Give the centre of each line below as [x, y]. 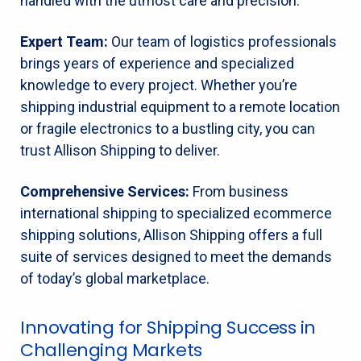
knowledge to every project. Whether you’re [159, 85]
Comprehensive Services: [105, 191]
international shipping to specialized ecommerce [176, 213]
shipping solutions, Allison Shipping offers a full [171, 234]
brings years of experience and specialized [157, 63]
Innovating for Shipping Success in [168, 327]
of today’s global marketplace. [115, 278]
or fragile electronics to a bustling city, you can [168, 128]
